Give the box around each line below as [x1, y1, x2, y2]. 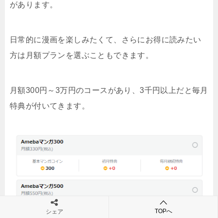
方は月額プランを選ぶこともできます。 [10, 51, 154, 59]
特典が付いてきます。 [10, 101, 90, 110]
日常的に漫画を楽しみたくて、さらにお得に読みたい [10, 35, 201, 44]
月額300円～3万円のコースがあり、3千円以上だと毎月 [10, 86, 208, 94]
